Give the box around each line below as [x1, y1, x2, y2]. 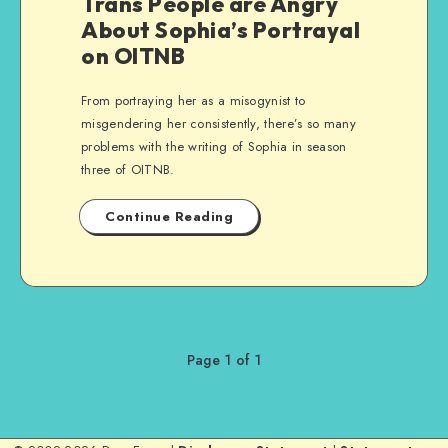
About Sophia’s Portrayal [81, 16, 360, 44]
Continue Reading [105, 207, 233, 226]
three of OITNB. [81, 160, 175, 179]
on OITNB [81, 42, 185, 70]
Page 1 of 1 [186, 350, 262, 370]
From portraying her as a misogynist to [81, 91, 306, 110]
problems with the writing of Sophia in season [81, 137, 347, 156]
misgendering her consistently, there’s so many [81, 114, 356, 133]
